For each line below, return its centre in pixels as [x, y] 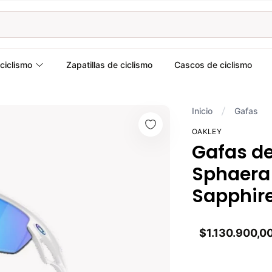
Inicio [202, 111]
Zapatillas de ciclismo [109, 65]
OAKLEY [207, 131]
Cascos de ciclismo [213, 65]
